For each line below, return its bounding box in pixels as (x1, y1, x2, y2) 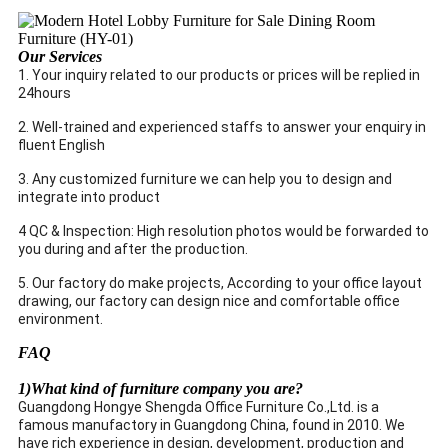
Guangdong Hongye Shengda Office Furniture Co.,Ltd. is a (18, 398, 379, 415)
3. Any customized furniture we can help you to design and (18, 170, 392, 187)
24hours (18, 84, 71, 101)
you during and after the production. (18, 240, 248, 257)
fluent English (18, 136, 105, 153)
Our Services (18, 47, 102, 65)
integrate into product (18, 188, 160, 205)
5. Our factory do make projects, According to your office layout (18, 274, 422, 291)
